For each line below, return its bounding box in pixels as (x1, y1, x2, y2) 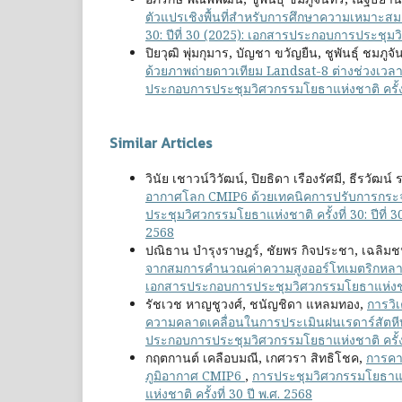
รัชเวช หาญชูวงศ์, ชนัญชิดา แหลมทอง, (145, 295, 367, 313)
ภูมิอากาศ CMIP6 (145, 367, 245, 385)
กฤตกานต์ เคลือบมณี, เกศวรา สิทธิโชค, (145, 349, 366, 367)
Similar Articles (109, 132, 212, 154)
